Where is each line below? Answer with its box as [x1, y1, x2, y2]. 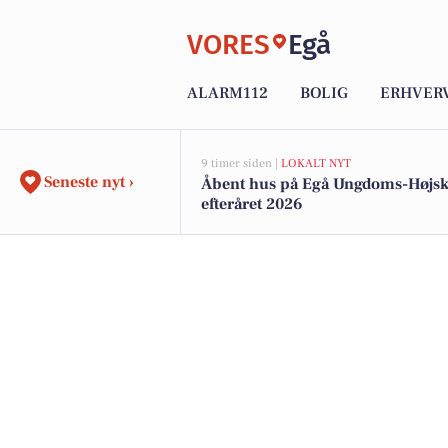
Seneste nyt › [44, 172, 134, 192]
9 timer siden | [201, 156, 281, 171]
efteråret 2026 [201, 194, 303, 214]
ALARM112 [187, 83, 268, 104]
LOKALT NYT [281, 156, 351, 171]
